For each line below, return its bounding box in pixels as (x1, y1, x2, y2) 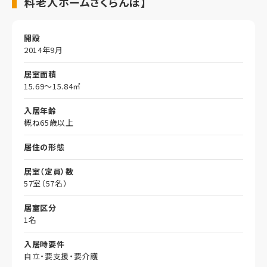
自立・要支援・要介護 (24, 250, 98, 262)
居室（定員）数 (24, 166, 74, 178)
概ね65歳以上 (24, 117, 74, 129)
